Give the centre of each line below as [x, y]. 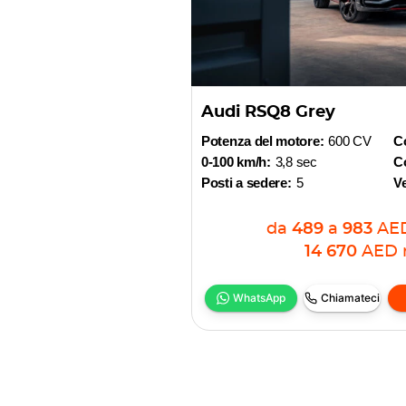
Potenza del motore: [263, 141]
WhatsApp [259, 298]
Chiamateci [351, 298]
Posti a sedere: [246, 183]
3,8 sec [296, 162]
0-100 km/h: [236, 162]
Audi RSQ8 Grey [268, 112]
